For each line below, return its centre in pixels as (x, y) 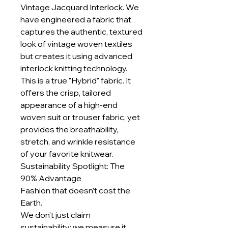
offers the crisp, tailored (66, 93)
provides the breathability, (69, 130)
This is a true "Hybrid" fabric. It (76, 81)
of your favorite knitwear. (67, 154)
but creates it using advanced (76, 56)
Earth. (31, 203)
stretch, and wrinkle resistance (78, 142)
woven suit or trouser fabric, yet (80, 117)
